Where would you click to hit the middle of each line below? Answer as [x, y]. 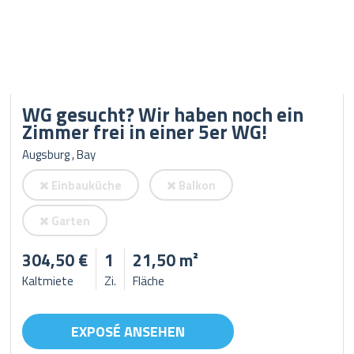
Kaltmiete [48, 281]
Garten [70, 221]
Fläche [149, 281]
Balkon [196, 185]
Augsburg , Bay [59, 154]
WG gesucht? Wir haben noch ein [163, 115]
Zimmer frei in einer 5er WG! [145, 132]
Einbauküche [86, 185]
